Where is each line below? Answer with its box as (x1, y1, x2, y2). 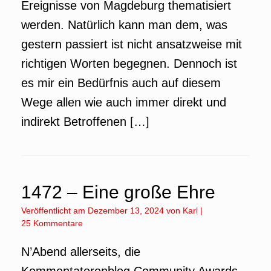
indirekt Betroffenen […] (21, 115, 149, 128)
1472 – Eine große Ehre (21, 182, 215, 202)
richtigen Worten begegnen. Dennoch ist (21, 57, 237, 70)
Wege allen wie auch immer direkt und (21, 96, 226, 109)
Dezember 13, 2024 (88, 206, 164, 215)
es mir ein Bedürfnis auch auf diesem (21, 76, 221, 90)
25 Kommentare (21, 218, 83, 228)
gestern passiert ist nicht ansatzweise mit (21, 38, 242, 51)
